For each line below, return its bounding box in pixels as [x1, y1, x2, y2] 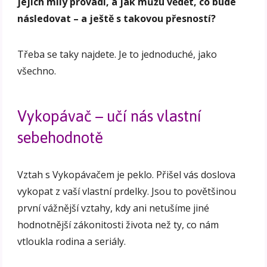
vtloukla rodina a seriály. [17, 235, 126, 249]
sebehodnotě [17, 123, 104, 153]
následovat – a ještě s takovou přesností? [17, 12, 216, 26]
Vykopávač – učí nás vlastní [17, 101, 202, 132]
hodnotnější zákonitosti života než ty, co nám [17, 218, 219, 232]
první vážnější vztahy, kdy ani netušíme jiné [17, 201, 210, 215]
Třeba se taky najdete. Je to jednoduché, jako [17, 48, 218, 61]
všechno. [17, 64, 57, 78]
